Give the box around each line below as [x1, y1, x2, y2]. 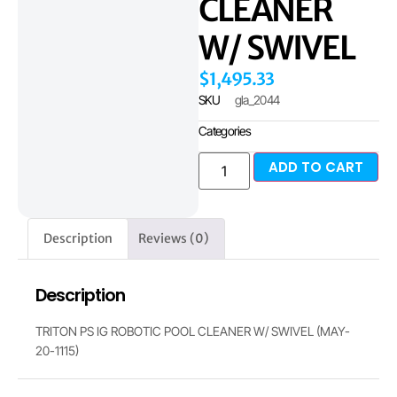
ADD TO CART [269, 158, 364, 177]
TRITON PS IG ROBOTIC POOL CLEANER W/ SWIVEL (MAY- [35, 323, 350, 339]
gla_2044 [234, 92, 280, 108]
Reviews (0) [138, 230, 210, 247]
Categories [198, 123, 251, 139]
